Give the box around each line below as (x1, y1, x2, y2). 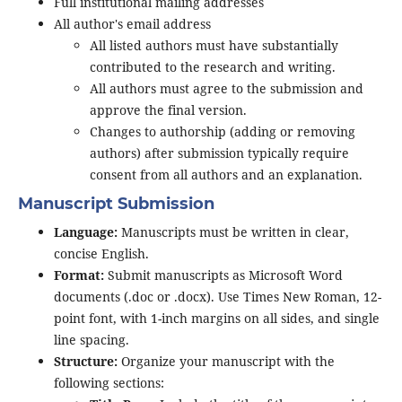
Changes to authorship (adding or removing (89, 123, 355, 141)
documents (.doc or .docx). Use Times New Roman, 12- (53, 288, 381, 306)
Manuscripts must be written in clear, (117, 223, 349, 241)
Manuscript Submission (17, 194, 214, 214)
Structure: (53, 353, 118, 371)
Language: (53, 223, 118, 241)
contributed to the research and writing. (89, 58, 336, 76)
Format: (53, 267, 104, 284)
